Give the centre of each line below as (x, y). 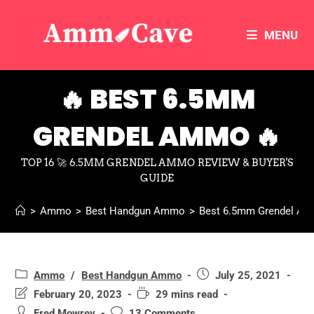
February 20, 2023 (78, 295)
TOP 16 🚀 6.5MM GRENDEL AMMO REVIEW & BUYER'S (157, 163)
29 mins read (187, 295)
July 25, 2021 (248, 276)
